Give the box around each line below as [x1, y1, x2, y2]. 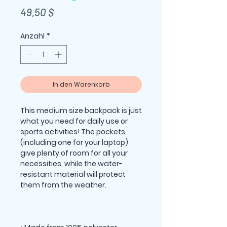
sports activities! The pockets [20, 127, 125, 137]
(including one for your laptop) [20, 137, 128, 147]
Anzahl [20, 31, 45, 41]
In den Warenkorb [52, 80, 110, 89]
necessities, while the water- [20, 159, 123, 169]
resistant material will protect [20, 169, 126, 179]
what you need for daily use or [20, 116, 128, 126]
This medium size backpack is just [20, 105, 142, 116]
